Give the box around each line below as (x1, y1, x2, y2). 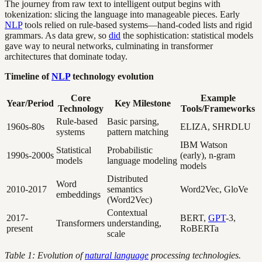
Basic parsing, (107, 116, 159, 126)
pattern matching (107, 126, 168, 137)
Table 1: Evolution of (5, 250, 85, 260)
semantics (107, 184, 143, 194)
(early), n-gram (180, 150, 235, 160)
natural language (85, 250, 149, 260)
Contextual (107, 207, 147, 218)
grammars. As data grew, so (5, 30, 109, 40)
